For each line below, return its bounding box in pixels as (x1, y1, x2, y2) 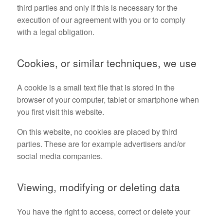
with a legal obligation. (17, 26, 94, 37)
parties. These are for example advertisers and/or (17, 138, 185, 149)
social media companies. (17, 150, 103, 162)
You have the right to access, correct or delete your (17, 206, 190, 217)
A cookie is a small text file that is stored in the (17, 82, 175, 93)
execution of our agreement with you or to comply (17, 14, 185, 25)
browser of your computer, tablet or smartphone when (17, 94, 199, 105)
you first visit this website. (17, 106, 104, 117)
